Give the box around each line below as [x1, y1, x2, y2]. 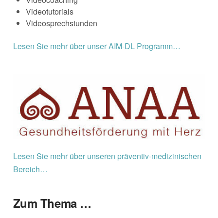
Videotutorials [26, 5, 74, 17]
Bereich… [13, 163, 48, 175]
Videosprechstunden [26, 17, 98, 29]
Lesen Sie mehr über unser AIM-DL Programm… [13, 40, 181, 52]
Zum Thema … [13, 195, 91, 212]
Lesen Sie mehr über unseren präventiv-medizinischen [13, 150, 201, 162]
